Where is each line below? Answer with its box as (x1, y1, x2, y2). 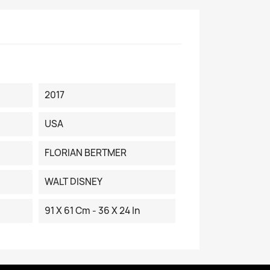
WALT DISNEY (44, 175, 102, 189)
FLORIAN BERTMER (44, 146, 127, 160)
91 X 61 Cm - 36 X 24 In (44, 204, 140, 218)
